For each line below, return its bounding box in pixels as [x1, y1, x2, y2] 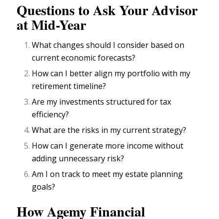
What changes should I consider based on [31, 39, 184, 50]
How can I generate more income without [31, 140, 183, 151]
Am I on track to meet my [31, 168, 125, 179]
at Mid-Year [16, 14, 86, 35]
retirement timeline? [31, 80, 106, 91]
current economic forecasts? [31, 52, 135, 63]
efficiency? [31, 109, 69, 120]
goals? [31, 181, 55, 192]
